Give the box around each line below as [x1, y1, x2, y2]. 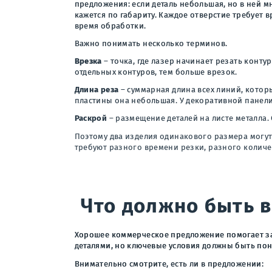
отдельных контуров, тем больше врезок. [74, 67, 237, 77]
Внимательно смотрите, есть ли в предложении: [74, 259, 264, 268]
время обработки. [74, 21, 146, 30]
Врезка [74, 56, 102, 66]
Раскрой [74, 114, 107, 123]
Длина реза [74, 85, 119, 95]
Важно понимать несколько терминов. [74, 38, 228, 48]
